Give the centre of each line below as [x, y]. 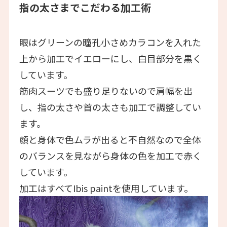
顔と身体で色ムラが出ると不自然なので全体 [110, 140]
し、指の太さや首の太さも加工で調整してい [110, 107]
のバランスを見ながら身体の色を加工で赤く [110, 156]
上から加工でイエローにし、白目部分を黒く [110, 59]
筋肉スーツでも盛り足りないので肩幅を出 [106, 91]
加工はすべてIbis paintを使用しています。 [106, 188]
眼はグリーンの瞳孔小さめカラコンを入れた [110, 42]
